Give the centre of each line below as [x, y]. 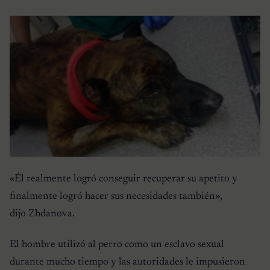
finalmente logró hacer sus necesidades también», [116, 196]
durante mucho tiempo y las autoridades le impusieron [127, 262]
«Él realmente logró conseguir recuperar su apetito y [124, 179]
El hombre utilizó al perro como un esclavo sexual [117, 244]
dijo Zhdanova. [42, 214]
